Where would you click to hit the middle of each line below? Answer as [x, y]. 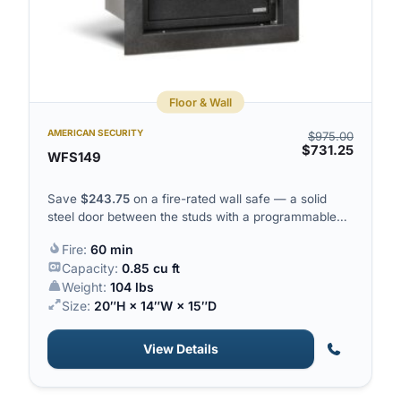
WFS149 [74, 157]
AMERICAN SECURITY [95, 133]
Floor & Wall [200, 102]
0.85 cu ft [150, 268]
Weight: [85, 286]
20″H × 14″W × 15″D [155, 305]
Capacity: [91, 268]
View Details [181, 348]
